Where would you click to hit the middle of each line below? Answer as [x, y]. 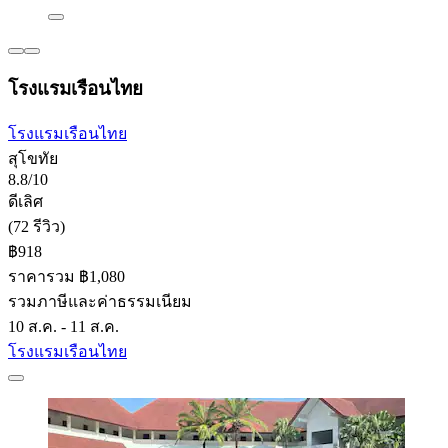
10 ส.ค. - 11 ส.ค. [63, 327]
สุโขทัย [33, 159]
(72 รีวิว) [36, 227]
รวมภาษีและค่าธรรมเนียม [100, 302]
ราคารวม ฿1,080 [66, 277]
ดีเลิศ [25, 202]
